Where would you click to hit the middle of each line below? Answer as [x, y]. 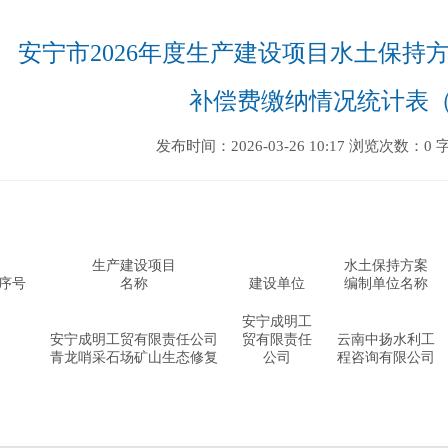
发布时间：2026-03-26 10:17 [250, 146]
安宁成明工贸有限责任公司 [133, 339]
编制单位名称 [385, 283]
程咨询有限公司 [385, 357]
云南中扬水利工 [385, 339]
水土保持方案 [385, 265]
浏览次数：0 [390, 146]
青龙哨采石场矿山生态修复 [133, 357]
